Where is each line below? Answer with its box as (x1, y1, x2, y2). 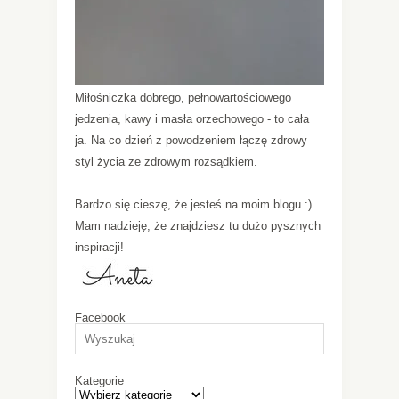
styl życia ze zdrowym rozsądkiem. (75, 154, 257, 168)
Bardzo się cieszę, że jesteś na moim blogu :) (75, 197, 312, 211)
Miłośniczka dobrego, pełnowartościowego (75, 90, 291, 104)
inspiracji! (75, 240, 124, 254)
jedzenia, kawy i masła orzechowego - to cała (75, 111, 309, 126)
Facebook (75, 310, 126, 324)
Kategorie (75, 373, 124, 387)
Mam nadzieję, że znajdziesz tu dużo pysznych (75, 218, 321, 232)
